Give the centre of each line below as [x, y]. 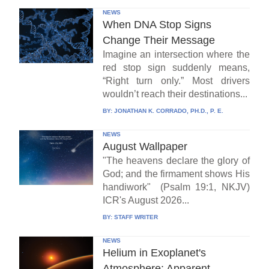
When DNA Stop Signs [157, 24]
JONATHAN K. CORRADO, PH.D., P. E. [168, 110]
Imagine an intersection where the [176, 54]
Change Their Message [159, 40]
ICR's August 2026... [146, 200]
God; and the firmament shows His [176, 174]
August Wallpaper [145, 146]
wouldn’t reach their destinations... [175, 94]
